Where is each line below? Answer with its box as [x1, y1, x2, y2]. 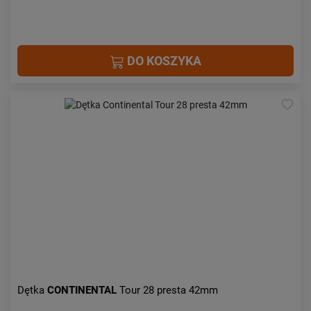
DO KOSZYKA [124, 53, 201, 68]
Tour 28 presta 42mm [119, 284, 218, 296]
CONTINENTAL [47, 284, 119, 296]
